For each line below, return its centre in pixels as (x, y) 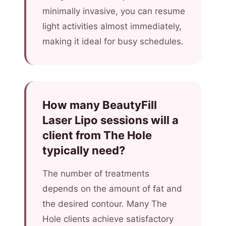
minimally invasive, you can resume (114, 11)
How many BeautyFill (100, 105)
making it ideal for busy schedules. (113, 41)
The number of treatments (96, 174)
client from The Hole (97, 135)
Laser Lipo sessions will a (110, 120)
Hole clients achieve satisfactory (108, 219)
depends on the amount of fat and (112, 189)
